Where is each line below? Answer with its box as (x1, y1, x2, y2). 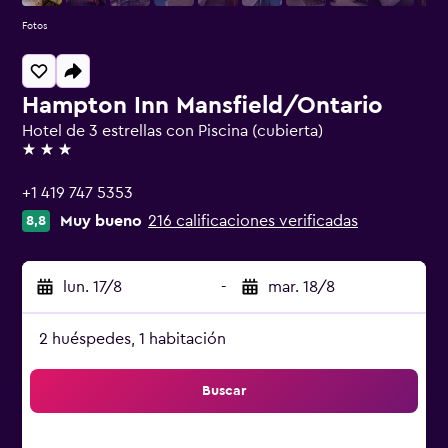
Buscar (202, 384, 246, 398)
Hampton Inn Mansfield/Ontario (22, 94, 383, 118)
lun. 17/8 (63, 279, 122, 295)
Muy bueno (60, 213, 142, 229)
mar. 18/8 (268, 279, 335, 295)
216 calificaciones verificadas (148, 213, 358, 229)
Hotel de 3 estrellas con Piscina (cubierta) (22, 123, 323, 139)
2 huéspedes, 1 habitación (39, 331, 226, 347)
